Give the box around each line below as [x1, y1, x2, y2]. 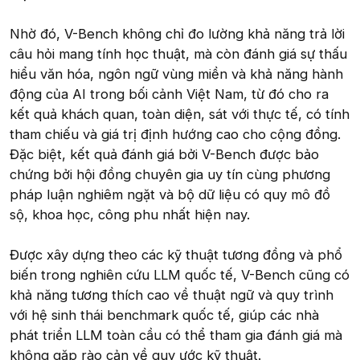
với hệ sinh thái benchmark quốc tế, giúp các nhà [10, 306, 319, 323]
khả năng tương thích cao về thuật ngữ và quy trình [10, 286, 333, 303]
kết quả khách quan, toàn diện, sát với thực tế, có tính [10, 105, 350, 122]
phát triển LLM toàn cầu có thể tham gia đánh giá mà [10, 326, 342, 343]
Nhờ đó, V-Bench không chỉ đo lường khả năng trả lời [10, 25, 345, 42]
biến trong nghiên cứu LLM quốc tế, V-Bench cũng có [10, 266, 350, 283]
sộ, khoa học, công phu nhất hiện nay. [10, 206, 250, 223]
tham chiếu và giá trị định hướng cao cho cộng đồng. [10, 125, 341, 142]
